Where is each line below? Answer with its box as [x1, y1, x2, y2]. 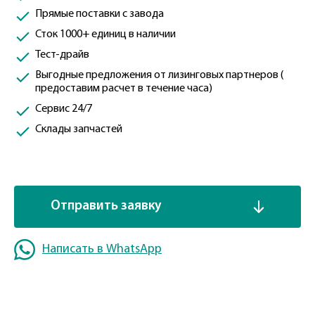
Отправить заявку [51, 199, 162, 213]
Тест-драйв [35, 49, 89, 60]
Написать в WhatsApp [42, 242, 162, 256]
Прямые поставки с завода [35, 8, 164, 20]
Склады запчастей [35, 123, 122, 135]
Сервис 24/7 [35, 103, 92, 115]
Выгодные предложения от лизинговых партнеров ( [35, 69, 283, 81]
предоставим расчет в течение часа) [35, 82, 212, 94]
